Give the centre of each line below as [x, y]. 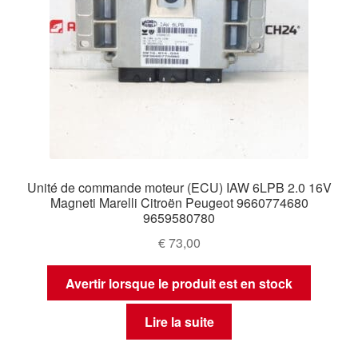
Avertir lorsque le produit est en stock [179, 283]
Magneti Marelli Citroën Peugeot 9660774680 [179, 203]
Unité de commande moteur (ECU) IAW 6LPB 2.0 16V [179, 188]
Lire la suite [179, 322]
